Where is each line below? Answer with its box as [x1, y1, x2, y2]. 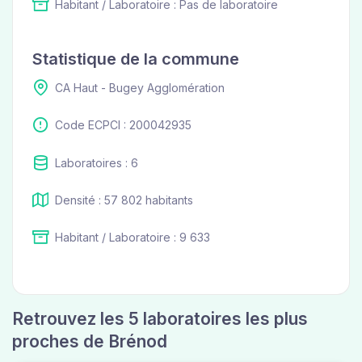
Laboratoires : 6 [55, 155, 138, 170]
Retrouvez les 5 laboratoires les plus [12, 309, 308, 330]
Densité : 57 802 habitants [55, 192, 193, 207]
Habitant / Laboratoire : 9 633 [55, 230, 210, 245]
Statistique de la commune [32, 48, 239, 69]
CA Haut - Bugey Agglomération [55, 80, 225, 95]
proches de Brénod [12, 331, 167, 352]
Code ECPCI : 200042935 [55, 118, 192, 133]
